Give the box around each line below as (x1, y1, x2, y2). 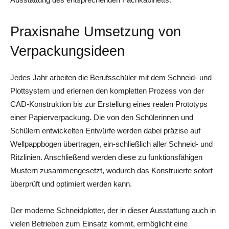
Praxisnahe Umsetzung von (10, 24, 181, 39)
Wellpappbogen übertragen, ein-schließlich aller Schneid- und (10, 139, 213, 148)
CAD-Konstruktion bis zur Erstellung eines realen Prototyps (10, 99, 208, 108)
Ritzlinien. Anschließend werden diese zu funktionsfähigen (10, 152, 202, 162)
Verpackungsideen (10, 43, 125, 59)
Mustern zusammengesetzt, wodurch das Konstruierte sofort (10, 166, 213, 175)
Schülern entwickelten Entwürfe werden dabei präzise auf (10, 126, 200, 135)
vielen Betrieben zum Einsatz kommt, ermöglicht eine (10, 219, 188, 228)
